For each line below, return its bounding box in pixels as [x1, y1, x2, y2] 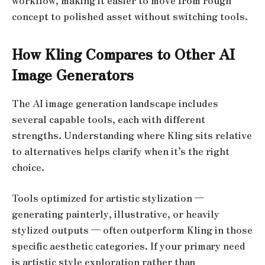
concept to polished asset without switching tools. [12, 9, 248, 23]
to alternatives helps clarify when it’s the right [12, 144, 230, 159]
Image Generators [12, 64, 134, 85]
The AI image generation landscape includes [12, 96, 218, 111]
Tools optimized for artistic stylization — [12, 190, 204, 205]
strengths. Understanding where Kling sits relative [12, 128, 252, 143]
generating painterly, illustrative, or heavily [12, 206, 219, 221]
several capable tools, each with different [12, 112, 205, 127]
